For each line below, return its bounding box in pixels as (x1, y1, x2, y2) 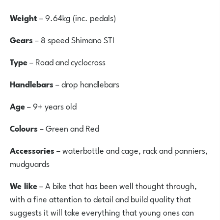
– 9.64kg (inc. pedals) (37, 10, 116, 24)
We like (10, 178, 37, 192)
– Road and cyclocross (27, 54, 106, 68)
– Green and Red (38, 120, 101, 135)
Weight (10, 10, 37, 24)
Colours (10, 120, 38, 135)
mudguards (10, 156, 50, 170)
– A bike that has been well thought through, (37, 178, 197, 192)
